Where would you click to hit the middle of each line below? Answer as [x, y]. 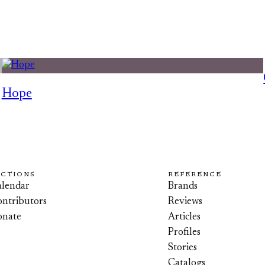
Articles [185, 217]
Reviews [185, 202]
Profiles [185, 232]
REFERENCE [195, 174]
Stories [183, 248]
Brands [183, 186]
